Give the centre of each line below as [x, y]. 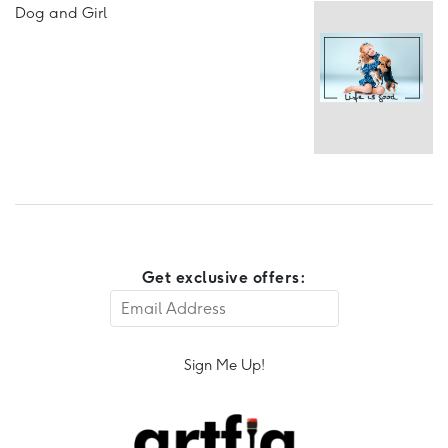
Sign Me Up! [224, 364]
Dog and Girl [61, 12]
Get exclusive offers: [224, 277]
